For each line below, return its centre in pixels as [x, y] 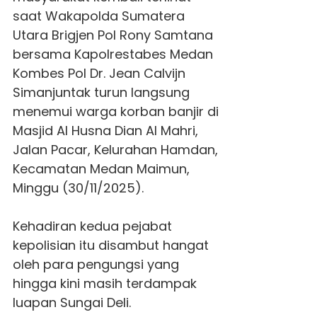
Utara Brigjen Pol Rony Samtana [113, 35]
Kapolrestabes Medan [142, 54]
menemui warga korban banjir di [115, 112]
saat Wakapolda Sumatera [98, 16]
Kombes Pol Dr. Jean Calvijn [99, 74]
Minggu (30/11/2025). [78, 188]
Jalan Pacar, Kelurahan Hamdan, [115, 150]
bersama [41, 54]
